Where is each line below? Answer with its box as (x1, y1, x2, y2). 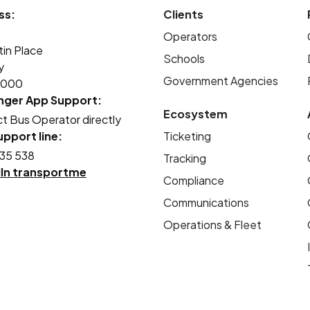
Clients (163, 7, 203, 22)
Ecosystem (163, 107, 228, 122)
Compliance (163, 173, 224, 188)
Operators (163, 29, 217, 44)
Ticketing (163, 129, 211, 144)
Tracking (163, 151, 206, 166)
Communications (163, 195, 249, 210)
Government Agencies (163, 73, 278, 89)
